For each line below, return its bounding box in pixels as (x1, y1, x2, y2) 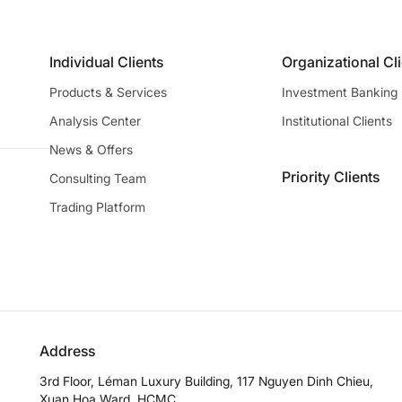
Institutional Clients (281, 112, 392, 128)
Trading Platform (49, 198, 145, 214)
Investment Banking (281, 83, 398, 100)
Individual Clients (49, 52, 163, 71)
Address (39, 341, 95, 360)
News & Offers (49, 141, 133, 157)
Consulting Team (49, 170, 146, 186)
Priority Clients (281, 167, 380, 186)
